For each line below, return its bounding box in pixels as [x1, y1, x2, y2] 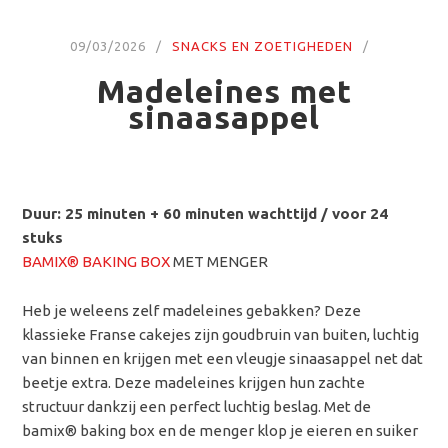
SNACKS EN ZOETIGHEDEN [171, 38, 353, 53]
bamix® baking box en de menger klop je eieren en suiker [22, 422, 419, 440]
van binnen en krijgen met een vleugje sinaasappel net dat [22, 350, 424, 368]
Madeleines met [96, 72, 352, 109]
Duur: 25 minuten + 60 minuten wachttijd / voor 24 [22, 205, 389, 223]
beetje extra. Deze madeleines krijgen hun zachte [22, 374, 366, 392]
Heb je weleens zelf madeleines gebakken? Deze [22, 302, 362, 320]
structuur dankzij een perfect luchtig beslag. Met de [22, 398, 372, 416]
